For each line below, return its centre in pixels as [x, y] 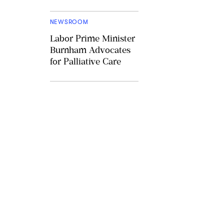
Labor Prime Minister [92, 38]
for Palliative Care [85, 61]
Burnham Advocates [90, 50]
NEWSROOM [69, 22]
